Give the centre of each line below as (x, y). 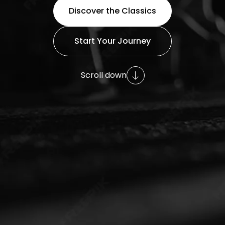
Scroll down (103, 75)
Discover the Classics (113, 11)
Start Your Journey (113, 41)
